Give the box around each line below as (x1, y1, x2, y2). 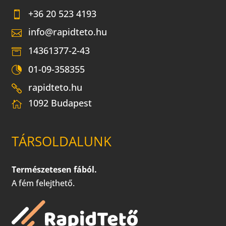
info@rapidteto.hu (28, 26, 107, 38)
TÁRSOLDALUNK (12, 132, 112, 151)
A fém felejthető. (12, 178, 75, 189)
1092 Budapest (28, 96, 92, 109)
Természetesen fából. (12, 164, 97, 176)
